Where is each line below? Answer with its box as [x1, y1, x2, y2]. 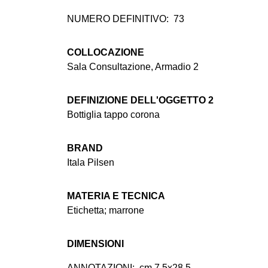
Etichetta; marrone [67, 205, 144, 216]
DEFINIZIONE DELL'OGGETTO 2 [67, 95, 214, 106]
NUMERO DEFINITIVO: [67, 14, 169, 25]
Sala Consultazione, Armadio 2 [67, 62, 199, 72]
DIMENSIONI [67, 239, 124, 249]
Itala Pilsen [67, 157, 114, 168]
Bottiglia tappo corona [67, 109, 160, 120]
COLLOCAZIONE [67, 47, 144, 58]
